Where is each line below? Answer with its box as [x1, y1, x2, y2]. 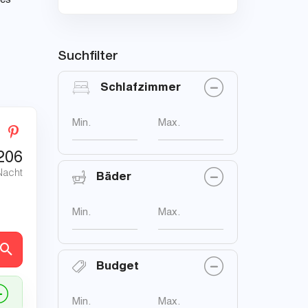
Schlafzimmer [100, 82, 181, 94]
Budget [96, 261, 139, 273]
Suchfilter [57, 47, 118, 63]
